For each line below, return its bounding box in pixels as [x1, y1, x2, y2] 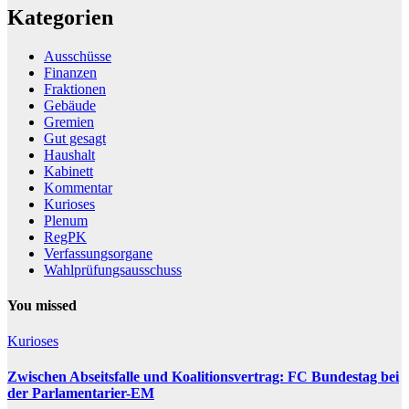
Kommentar [44, 179, 112, 195]
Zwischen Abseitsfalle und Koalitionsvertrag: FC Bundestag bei [7, 369, 399, 385]
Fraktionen [44, 80, 106, 97]
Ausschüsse [44, 47, 111, 64]
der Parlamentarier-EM [7, 385, 154, 402]
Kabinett [44, 163, 93, 179]
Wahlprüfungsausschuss [44, 261, 182, 278]
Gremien [44, 113, 94, 130]
